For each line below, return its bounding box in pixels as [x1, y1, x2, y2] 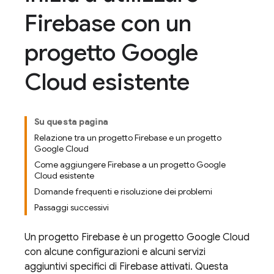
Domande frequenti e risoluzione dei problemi [34, 186, 212, 197]
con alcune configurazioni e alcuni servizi [24, 246, 206, 258]
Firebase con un [24, 9, 191, 38]
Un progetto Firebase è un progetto [24, 231, 187, 243]
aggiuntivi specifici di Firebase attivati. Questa [24, 261, 228, 273]
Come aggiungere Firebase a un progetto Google [34, 159, 226, 170]
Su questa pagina [34, 116, 108, 127]
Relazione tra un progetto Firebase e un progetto [34, 132, 221, 143]
